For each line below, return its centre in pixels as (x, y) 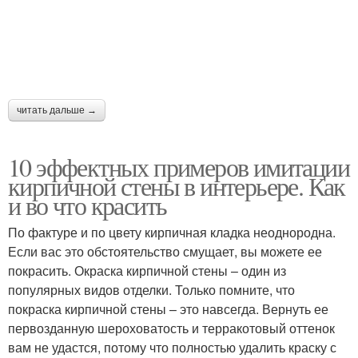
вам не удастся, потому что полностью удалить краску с (172, 347)
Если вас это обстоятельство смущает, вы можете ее (165, 251)
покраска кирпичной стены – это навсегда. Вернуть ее (168, 308)
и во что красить (88, 205)
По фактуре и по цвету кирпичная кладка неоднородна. (172, 232)
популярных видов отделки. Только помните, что (151, 289)
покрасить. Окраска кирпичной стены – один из (147, 270)
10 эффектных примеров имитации (179, 166)
